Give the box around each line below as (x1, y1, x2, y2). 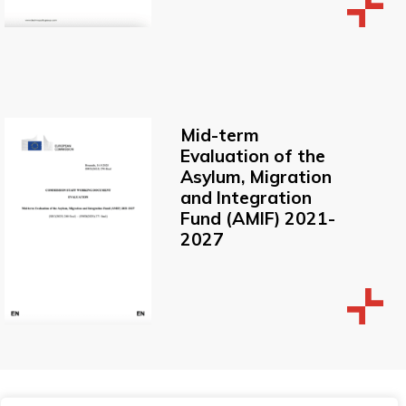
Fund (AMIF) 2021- (180, 207, 335, 229)
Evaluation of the (180, 144, 325, 167)
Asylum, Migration (180, 165, 332, 188)
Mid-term (180, 123, 259, 146)
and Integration (180, 186, 312, 208)
